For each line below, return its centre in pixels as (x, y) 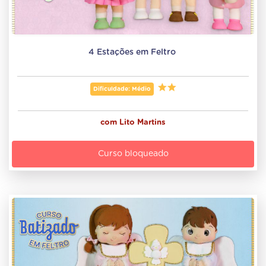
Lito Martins (142, 123)
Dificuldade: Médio (122, 89)
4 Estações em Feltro (133, 53)
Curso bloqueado (133, 154)
